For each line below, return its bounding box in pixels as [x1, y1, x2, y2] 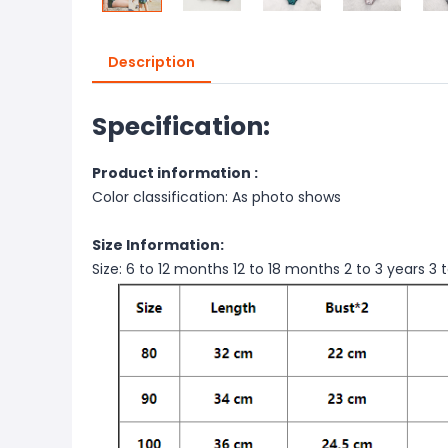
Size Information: [92, 235, 224, 255]
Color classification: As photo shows [92, 187, 341, 207]
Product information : [92, 163, 258, 183]
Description [108, 52, 195, 72]
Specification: [92, 109, 270, 144]
